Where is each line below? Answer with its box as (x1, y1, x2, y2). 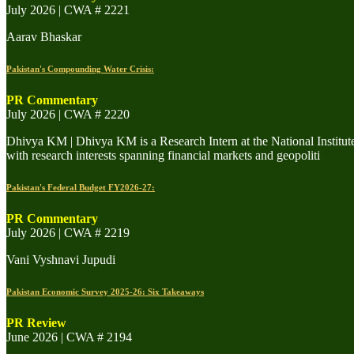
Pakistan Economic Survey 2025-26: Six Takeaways (6, 286, 204, 296)
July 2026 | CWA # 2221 (6, 2, 130, 17)
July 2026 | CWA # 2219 (6, 225, 130, 239)
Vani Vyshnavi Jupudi (6, 252, 115, 266)
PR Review (6, 315, 66, 330)
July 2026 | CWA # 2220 (6, 107, 130, 121)
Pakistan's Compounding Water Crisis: (6, 63, 154, 73)
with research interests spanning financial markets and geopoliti (6, 148, 320, 162)
